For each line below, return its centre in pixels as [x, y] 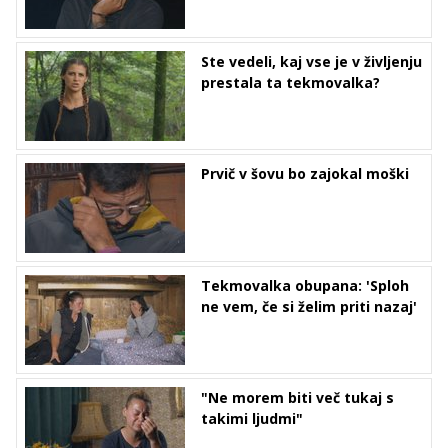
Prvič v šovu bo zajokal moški [305, 173]
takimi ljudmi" [252, 418]
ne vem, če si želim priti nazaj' [309, 306]
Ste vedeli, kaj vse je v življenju [311, 61]
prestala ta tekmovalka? [290, 82]
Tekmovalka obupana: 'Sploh [305, 285]
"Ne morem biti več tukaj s [297, 397]
